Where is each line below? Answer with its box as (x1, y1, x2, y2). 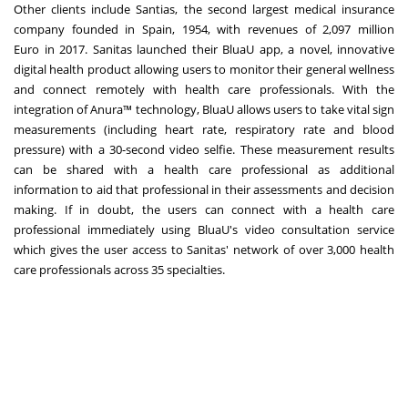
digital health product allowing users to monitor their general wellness (14, 60, 394, 77)
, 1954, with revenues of (172, 20, 323, 37)
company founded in (14, 20, 142, 37)
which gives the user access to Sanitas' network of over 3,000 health (14, 240, 394, 258)
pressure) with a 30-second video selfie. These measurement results (14, 140, 394, 158)
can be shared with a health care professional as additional (14, 160, 394, 178)
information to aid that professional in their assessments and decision (14, 180, 394, 198)
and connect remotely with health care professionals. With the (14, 80, 394, 97)
